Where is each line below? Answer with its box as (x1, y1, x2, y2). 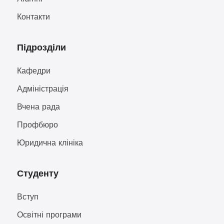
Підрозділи (16, 42, 66, 52)
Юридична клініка (16, 137, 83, 147)
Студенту (16, 168, 58, 178)
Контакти (16, 11, 50, 21)
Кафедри (16, 65, 50, 75)
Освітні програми (16, 209, 81, 219)
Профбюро (16, 119, 58, 129)
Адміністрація (16, 83, 68, 93)
